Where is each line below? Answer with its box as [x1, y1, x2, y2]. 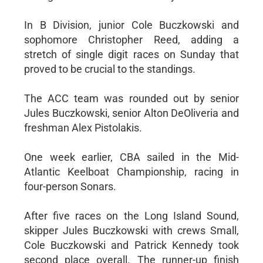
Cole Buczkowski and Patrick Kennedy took [23, 238, 240, 251]
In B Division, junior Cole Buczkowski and [23, 18, 240, 31]
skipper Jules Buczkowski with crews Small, [23, 224, 240, 237]
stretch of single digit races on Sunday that [23, 48, 240, 60]
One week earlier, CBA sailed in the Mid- [23, 150, 240, 163]
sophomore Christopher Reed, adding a [23, 33, 240, 46]
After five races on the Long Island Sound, [23, 209, 240, 222]
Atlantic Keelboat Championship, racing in [23, 165, 240, 178]
